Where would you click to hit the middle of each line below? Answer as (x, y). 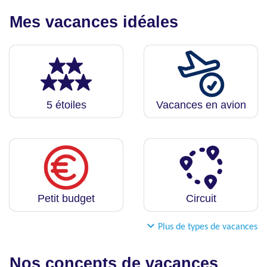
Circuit (201, 199)
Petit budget (66, 199)
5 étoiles (66, 105)
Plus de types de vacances (208, 227)
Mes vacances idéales (94, 22)
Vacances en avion (201, 105)
